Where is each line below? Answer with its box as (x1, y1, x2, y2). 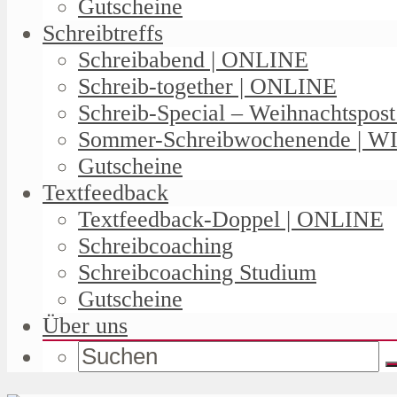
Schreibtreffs (43, 19, 163, 46)
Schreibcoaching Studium (78, 259, 316, 285)
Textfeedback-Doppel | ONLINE (78, 206, 384, 232)
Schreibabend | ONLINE (78, 46, 308, 73)
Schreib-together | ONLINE (78, 73, 337, 99)
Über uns (43, 312, 128, 339)
